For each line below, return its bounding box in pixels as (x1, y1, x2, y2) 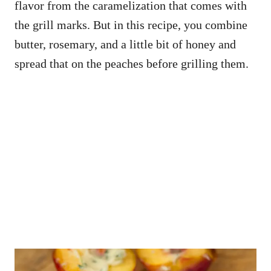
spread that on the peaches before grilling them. (15, 57, 249, 71)
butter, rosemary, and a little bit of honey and (15, 38, 236, 51)
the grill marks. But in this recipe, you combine (15, 18, 247, 32)
